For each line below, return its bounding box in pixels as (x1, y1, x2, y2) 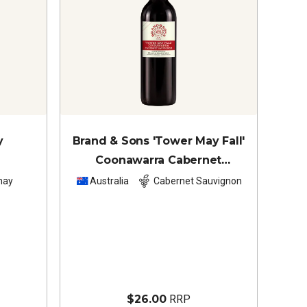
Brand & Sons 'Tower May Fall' (72, 134, 245, 147)
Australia (89, 175, 129, 187)
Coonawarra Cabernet (95, 153, 222, 167)
